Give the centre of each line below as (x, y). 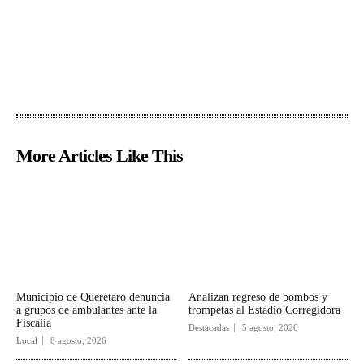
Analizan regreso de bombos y (258, 297)
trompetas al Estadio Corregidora (264, 310)
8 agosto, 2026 (78, 341)
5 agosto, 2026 (270, 328)
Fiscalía (34, 323)
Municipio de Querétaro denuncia (93, 297)
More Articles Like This (100, 156)
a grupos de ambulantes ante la (87, 310)
